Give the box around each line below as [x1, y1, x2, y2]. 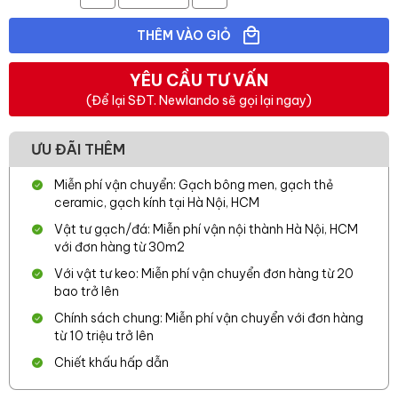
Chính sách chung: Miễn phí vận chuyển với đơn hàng [54, 310, 363, 326]
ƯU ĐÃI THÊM [31, 140, 125, 158]
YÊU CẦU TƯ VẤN [130, 70, 268, 91]
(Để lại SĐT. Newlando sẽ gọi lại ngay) [86, 92, 312, 108]
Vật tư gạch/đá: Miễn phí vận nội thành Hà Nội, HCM [54, 221, 358, 237]
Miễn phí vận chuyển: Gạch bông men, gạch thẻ [54, 177, 333, 193]
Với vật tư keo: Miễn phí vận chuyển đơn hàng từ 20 [54, 266, 354, 282]
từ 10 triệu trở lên [54, 328, 154, 344]
